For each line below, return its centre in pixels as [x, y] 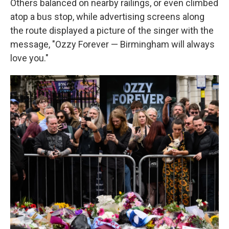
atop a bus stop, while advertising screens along [107, 17]
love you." [29, 58]
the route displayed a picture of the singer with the [112, 30]
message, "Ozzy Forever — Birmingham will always [112, 44]
